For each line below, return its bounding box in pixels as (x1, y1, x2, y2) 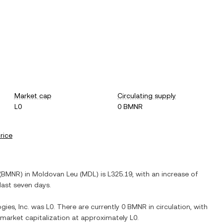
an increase (152, 170, 189, 178)
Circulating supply (117, 92, 176, 100)
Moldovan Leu (32, 170, 78, 178)
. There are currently (54, 203, 121, 211)
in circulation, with (147, 203, 208, 211)
